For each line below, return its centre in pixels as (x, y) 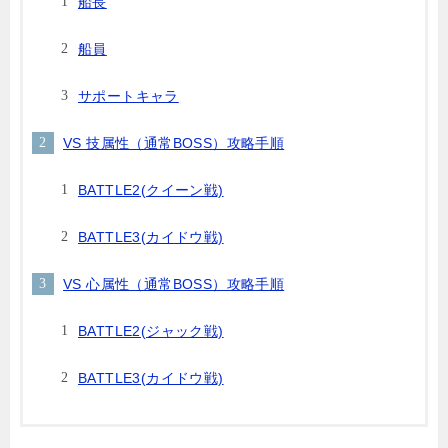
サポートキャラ (128, 96)
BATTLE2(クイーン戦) (151, 190)
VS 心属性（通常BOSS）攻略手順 (174, 284)
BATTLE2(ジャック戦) (151, 331)
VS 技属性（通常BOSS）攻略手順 (174, 143)
